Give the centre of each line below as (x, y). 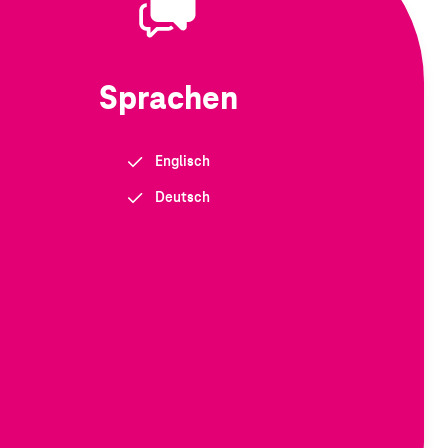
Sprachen (168, 100)
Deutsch (182, 198)
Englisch (182, 162)
